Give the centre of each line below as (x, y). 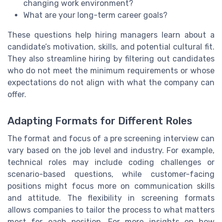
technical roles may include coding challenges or (111, 162)
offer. (17, 94)
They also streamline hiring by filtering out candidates (111, 58)
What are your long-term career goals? (95, 15)
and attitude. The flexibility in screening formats (111, 198)
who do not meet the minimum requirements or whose (111, 70)
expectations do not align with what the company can (111, 82)
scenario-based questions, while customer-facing (111, 174)
